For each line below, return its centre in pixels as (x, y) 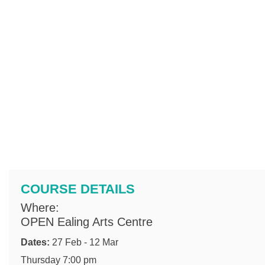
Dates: (36, 242)
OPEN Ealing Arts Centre (87, 222)
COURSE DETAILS (78, 189)
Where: (40, 207)
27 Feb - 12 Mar (85, 242)
